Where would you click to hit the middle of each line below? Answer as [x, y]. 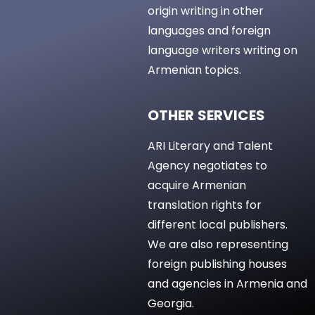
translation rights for [205, 205]
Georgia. [171, 304]
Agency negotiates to [207, 166]
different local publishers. [218, 225]
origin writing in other [206, 11]
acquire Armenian [197, 186]
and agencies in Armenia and [227, 284]
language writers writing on [223, 51]
